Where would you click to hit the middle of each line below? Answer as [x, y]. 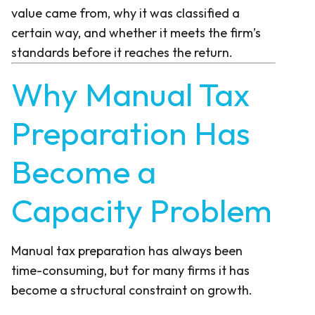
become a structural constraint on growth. [132, 290]
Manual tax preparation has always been [127, 250]
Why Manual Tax [130, 94]
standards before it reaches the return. [122, 52]
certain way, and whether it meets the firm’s [136, 32]
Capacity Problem [142, 210]
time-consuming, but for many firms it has [130, 270]
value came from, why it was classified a [126, 13]
